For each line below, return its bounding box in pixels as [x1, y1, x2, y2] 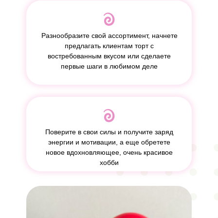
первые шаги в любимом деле [61, 62, 158, 70]
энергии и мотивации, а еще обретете [48, 138, 170, 146]
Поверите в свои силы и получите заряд [45, 128, 173, 136]
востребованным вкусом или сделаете [48, 52, 171, 60]
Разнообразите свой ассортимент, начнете [41, 32, 178, 39]
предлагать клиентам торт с [65, 42, 154, 50]
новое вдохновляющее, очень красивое [45, 148, 173, 156]
